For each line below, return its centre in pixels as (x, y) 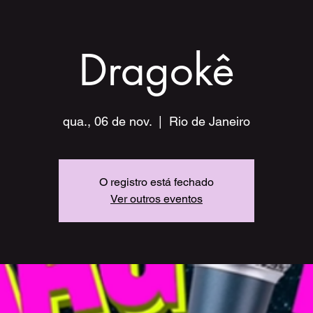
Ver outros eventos (156, 199)
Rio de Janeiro (210, 121)
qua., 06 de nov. (107, 121)
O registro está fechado (156, 182)
